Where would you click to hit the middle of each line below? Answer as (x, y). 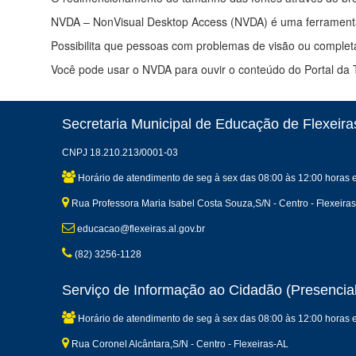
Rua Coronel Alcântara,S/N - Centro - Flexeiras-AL (178, 344)
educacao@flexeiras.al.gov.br (139, 229)
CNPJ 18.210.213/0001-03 (120, 153)
